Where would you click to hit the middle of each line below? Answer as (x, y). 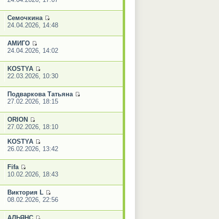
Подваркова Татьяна (40, 94)
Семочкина (25, 18)
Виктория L (25, 192)
